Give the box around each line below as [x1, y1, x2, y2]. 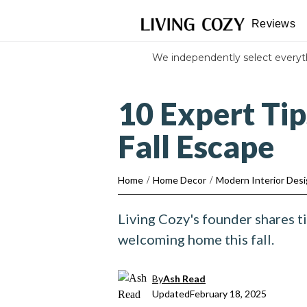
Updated [152, 288, 190, 299]
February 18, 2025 [190, 288, 267, 299]
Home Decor [153, 174, 206, 186]
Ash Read [163, 273, 206, 284]
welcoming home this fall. [118, 231, 274, 247]
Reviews [251, 18, 295, 29]
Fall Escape [118, 128, 274, 165]
